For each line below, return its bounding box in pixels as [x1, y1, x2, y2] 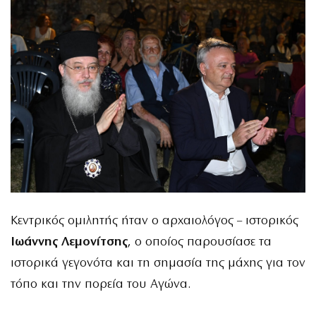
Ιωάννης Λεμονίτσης [11, 236, 128, 250]
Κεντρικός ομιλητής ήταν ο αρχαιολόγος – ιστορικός [11, 214, 298, 229]
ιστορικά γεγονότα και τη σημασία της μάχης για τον [11, 257, 305, 271]
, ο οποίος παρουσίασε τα [128, 236, 272, 250]
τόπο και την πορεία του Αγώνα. [11, 278, 190, 292]
